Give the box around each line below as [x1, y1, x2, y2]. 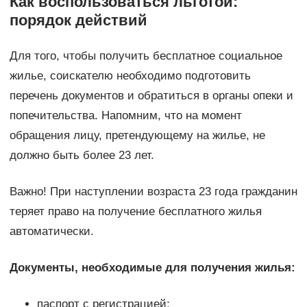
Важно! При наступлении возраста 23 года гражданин [9, 185, 297, 199]
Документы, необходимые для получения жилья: [9, 261, 295, 275]
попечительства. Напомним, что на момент [9, 109, 242, 123]
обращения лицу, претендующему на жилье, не [9, 129, 265, 143]
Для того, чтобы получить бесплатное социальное [9, 49, 282, 63]
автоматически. [9, 225, 94, 238]
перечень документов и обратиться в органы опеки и [9, 89, 293, 103]
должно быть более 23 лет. [9, 149, 154, 162]
